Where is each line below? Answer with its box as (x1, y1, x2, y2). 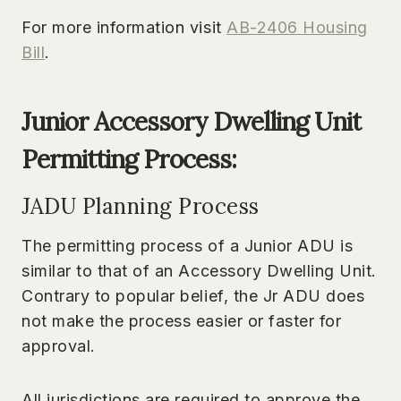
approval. (21, 336, 101, 355)
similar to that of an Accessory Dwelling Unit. (21, 260, 378, 280)
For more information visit (21, 17, 227, 37)
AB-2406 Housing (226, 17, 368, 37)
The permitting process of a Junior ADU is (21, 235, 354, 255)
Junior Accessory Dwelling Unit (21, 105, 361, 138)
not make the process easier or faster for (21, 311, 342, 330)
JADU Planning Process (21, 192, 260, 220)
